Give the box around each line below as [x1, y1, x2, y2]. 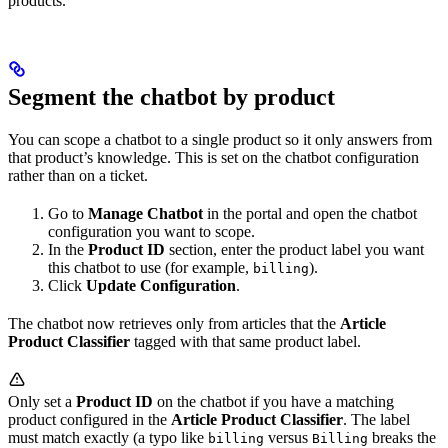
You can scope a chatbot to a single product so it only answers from [8, 131, 432, 149]
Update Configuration [86, 277, 236, 295]
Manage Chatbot [88, 205, 203, 223]
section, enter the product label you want [165, 241, 424, 259]
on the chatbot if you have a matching [153, 393, 394, 411]
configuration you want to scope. [48, 223, 255, 241]
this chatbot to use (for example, [48, 259, 253, 277]
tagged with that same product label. [130, 333, 361, 351]
